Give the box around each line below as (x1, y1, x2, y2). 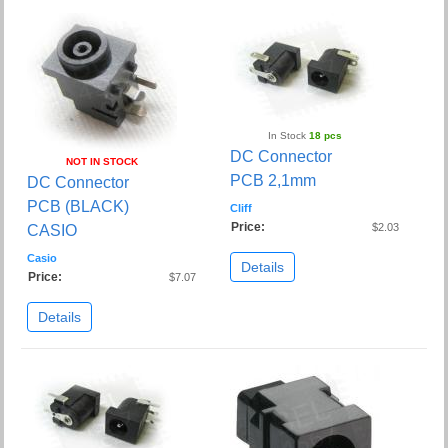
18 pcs (309, 130, 342, 142)
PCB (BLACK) (27, 198, 130, 216)
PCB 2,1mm (230, 172, 316, 190)
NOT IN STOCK (66, 156, 139, 168)
